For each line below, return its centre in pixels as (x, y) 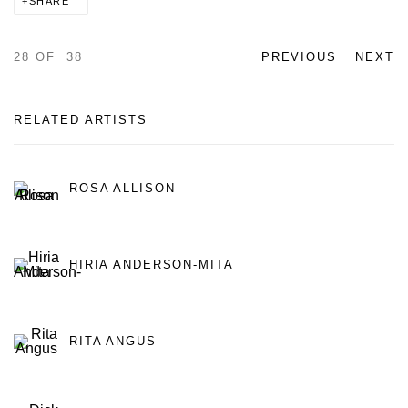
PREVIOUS (299, 57)
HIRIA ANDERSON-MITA (152, 264)
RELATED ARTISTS (81, 120)
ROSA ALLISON (122, 188)
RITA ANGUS (113, 341)
